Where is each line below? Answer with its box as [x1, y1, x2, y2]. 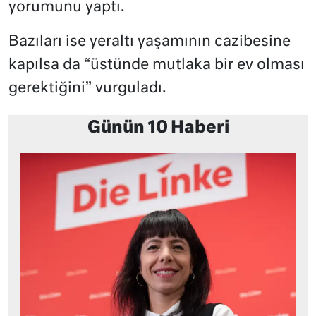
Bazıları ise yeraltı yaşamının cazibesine [8, 34, 291, 49]
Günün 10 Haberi [87, 119, 229, 136]
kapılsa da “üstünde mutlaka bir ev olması [8, 57, 305, 73]
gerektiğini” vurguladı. [8, 80, 166, 96]
